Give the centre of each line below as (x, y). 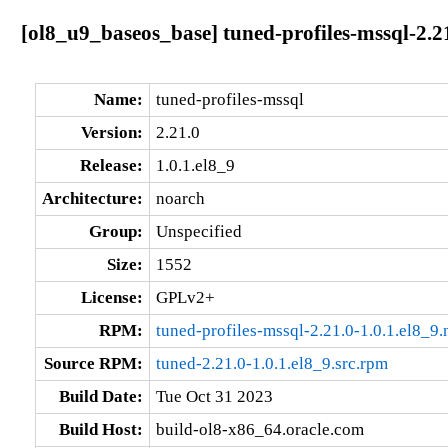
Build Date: (100, 396)
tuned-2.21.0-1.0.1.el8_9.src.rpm (271, 363)
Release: (111, 165)
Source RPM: (93, 363)
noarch (180, 198)
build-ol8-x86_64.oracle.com (259, 429)
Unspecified (198, 231)
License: (111, 297)
